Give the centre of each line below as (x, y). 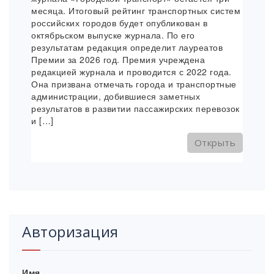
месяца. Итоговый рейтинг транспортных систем (136, 10)
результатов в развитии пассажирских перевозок (135, 108)
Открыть (215, 142)
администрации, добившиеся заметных (116, 96)
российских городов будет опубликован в (119, 22)
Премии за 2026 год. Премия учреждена (118, 59)
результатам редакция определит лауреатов (127, 47)
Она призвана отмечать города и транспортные (134, 83)
